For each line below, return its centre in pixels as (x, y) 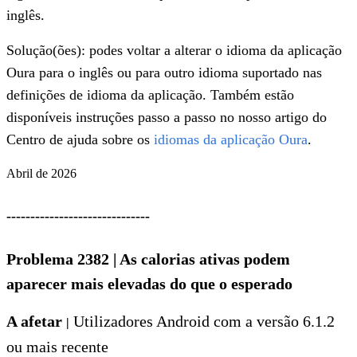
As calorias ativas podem (203, 259)
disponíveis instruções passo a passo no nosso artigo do (167, 118)
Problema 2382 (60, 259)
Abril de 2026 (41, 174)
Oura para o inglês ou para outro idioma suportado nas (164, 73)
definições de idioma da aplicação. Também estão (150, 95)
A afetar (36, 322)
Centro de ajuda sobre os (80, 140)
